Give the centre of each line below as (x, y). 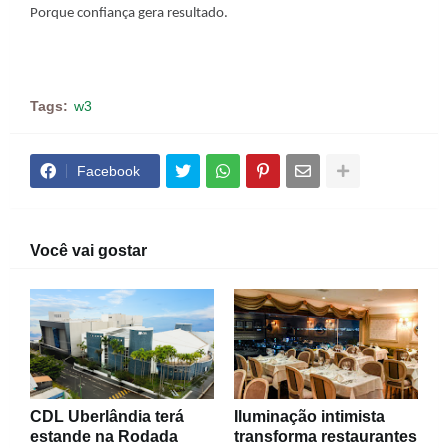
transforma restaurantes (325, 436)
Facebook (108, 171)
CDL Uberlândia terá (107, 416)
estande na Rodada (104, 436)
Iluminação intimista (309, 416)
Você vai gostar (88, 250)
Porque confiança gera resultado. (129, 13)
